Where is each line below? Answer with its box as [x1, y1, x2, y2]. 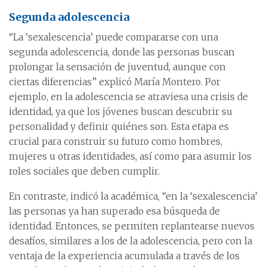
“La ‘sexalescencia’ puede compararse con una [9, 32, 218, 43]
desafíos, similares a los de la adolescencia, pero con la [9, 235, 252, 247]
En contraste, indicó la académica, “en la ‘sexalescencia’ [9, 191, 257, 202]
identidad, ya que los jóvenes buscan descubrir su [9, 106, 232, 117]
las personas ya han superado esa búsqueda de [9, 206, 220, 217]
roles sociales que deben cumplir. [9, 166, 160, 177]
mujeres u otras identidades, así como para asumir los [9, 151, 252, 162]
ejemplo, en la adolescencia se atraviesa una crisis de [9, 91, 248, 103]
